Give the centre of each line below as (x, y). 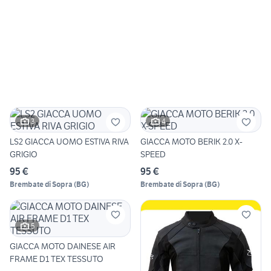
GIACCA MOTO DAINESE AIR (63, 247)
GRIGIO (24, 155)
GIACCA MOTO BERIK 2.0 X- (191, 142)
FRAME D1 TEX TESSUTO (57, 259)
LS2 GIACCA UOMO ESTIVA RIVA (69, 142)
